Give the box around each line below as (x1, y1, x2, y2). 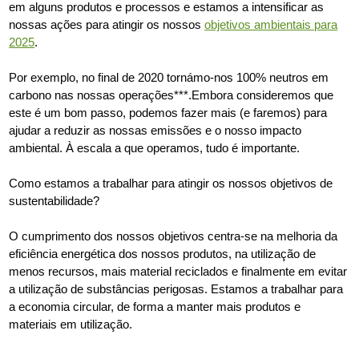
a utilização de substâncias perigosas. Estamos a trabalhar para (9, 282, 344, 296)
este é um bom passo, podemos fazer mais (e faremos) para (9, 106, 328, 119)
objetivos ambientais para (204, 18, 338, 31)
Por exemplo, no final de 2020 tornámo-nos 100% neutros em (9, 71, 329, 84)
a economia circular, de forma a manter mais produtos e (9, 300, 301, 313)
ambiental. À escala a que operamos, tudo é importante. (9, 141, 301, 155)
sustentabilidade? (9, 194, 103, 208)
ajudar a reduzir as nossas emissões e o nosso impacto (9, 123, 302, 137)
